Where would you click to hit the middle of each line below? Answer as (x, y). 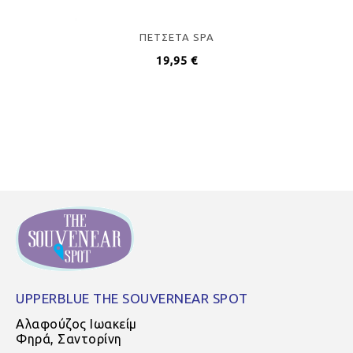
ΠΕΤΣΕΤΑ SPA (176, 37)
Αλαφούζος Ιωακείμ (76, 324)
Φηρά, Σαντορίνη (69, 339)
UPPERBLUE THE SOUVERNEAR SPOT (132, 298)
